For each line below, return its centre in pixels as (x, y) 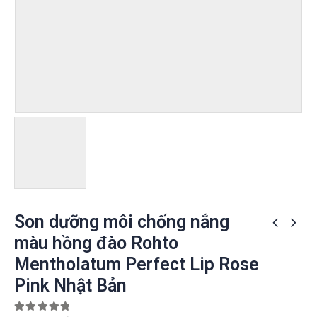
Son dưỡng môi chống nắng (122, 222)
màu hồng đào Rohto (96, 243)
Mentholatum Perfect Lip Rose (137, 264)
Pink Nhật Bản (70, 286)
